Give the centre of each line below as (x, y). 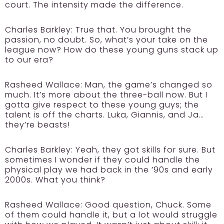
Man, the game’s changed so (147, 85)
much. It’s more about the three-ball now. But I (106, 95)
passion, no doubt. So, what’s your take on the (106, 40)
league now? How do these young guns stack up (112, 50)
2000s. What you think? (55, 180)
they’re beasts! (37, 125)
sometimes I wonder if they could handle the (102, 160)
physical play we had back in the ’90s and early (109, 170)
